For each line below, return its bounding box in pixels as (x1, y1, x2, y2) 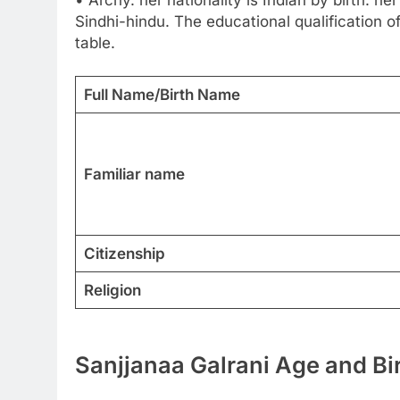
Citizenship (83, 245, 165, 263)
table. (75, 33, 115, 52)
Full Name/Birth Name (83, 86, 240, 104)
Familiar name (83, 165, 185, 184)
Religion (83, 281, 141, 300)
